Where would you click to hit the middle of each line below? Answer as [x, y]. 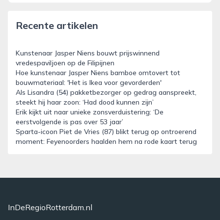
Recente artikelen [57, 25]
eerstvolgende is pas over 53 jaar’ [69, 122]
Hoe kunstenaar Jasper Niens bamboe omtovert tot [98, 73]
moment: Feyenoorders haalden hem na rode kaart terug [106, 141]
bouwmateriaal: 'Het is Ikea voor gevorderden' [89, 82]
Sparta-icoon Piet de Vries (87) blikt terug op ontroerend [106, 132]
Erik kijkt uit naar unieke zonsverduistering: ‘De [90, 112]
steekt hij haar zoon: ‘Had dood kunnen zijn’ [85, 102]
